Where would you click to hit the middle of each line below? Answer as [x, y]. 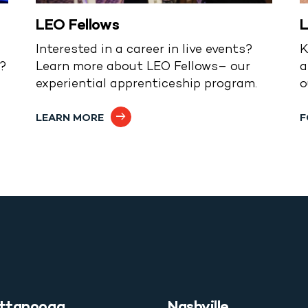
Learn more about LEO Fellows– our [143, 67]
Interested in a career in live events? [144, 50]
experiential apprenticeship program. [146, 85]
